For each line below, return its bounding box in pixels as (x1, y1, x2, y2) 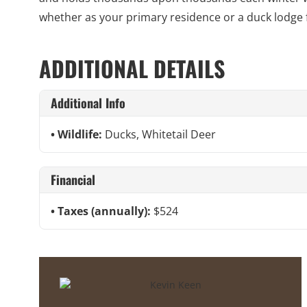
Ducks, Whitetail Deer (105, 126, 216, 142)
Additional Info (51, 93, 125, 112)
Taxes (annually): (58, 203, 153, 219)
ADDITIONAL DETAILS (39, 51, 225, 84)
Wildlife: (58, 126, 105, 142)
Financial (51, 170, 95, 188)
